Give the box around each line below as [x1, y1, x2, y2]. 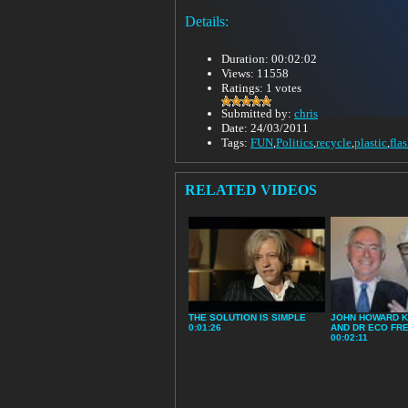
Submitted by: [221, 106, 294, 120]
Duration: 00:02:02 [221, 51, 317, 66]
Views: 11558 [221, 66, 289, 80]
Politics [276, 135, 313, 149]
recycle [316, 135, 352, 149]
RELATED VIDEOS [185, 182, 317, 199]
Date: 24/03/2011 [221, 120, 309, 135]
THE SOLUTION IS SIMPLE [189, 312, 306, 323]
